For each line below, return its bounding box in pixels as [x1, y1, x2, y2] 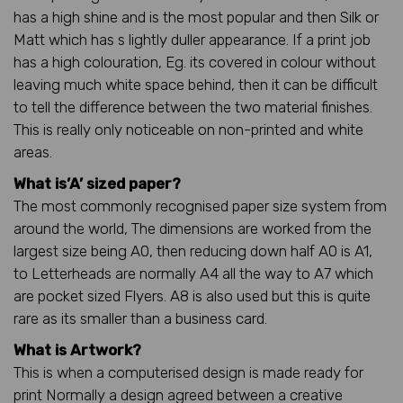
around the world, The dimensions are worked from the [13, 219, 372, 237]
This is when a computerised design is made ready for [13, 363, 363, 381]
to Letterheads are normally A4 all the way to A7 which [13, 264, 373, 282]
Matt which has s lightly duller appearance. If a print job [13, 30, 371, 49]
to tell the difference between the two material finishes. [13, 97, 372, 116]
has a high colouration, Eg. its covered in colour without [13, 52, 376, 71]
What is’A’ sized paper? [13, 174, 181, 193]
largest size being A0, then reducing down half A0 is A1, [13, 241, 372, 260]
